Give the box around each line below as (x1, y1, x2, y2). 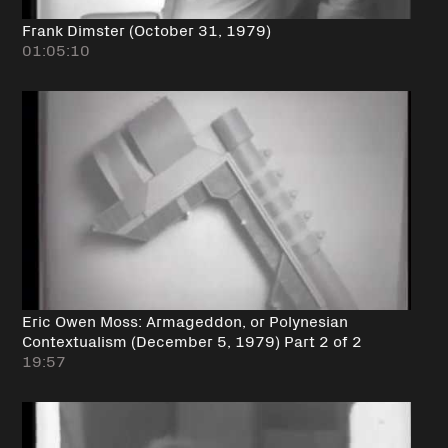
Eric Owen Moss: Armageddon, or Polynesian (21, 308, 348, 331)
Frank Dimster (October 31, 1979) (21, 17, 271, 40)
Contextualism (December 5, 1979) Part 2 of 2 (21, 328, 362, 351)
